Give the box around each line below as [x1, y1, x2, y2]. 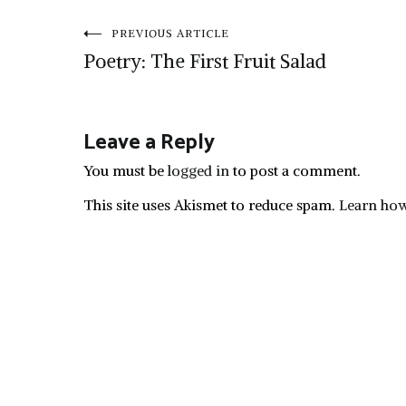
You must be [83, 161, 168, 179]
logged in [168, 161, 229, 179]
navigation [82, 66, 238, 120]
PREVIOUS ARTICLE [111, 26, 229, 40]
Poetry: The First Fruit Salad [83, 49, 326, 73]
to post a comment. [229, 161, 361, 179]
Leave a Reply [83, 125, 215, 160]
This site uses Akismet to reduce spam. [83, 196, 339, 214]
